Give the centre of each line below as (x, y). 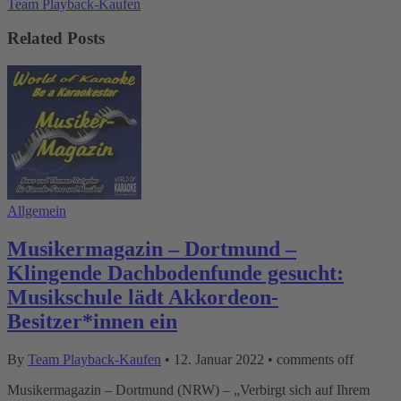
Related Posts (56, 38)
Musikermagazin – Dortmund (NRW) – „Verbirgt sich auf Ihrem (188, 389)
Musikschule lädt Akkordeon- (143, 298)
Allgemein (37, 211)
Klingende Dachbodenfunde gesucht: (175, 273)
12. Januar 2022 (219, 359)
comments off (315, 359)
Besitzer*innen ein (92, 322)
